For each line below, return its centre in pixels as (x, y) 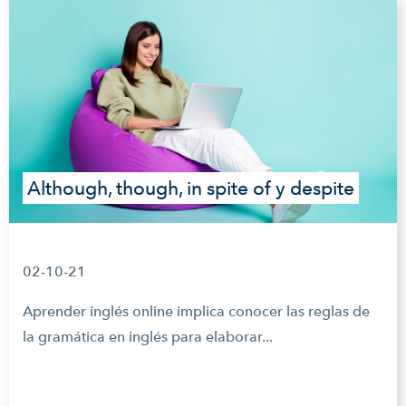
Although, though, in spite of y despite (191, 188)
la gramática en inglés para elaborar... (148, 337)
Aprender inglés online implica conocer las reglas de (196, 311)
